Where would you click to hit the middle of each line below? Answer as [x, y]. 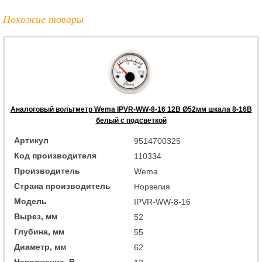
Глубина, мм [39, 231]
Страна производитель [62, 186]
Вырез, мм [36, 216]
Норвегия [152, 186]
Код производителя [55, 155]
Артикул [31, 140]
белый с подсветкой [131, 120]
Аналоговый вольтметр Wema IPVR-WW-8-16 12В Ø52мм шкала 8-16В [131, 109]
